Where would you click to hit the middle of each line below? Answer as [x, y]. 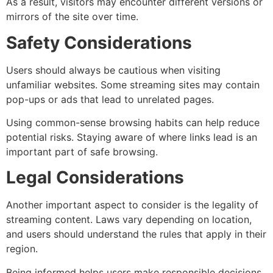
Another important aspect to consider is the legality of [132, 205]
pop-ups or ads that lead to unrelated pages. [110, 99]
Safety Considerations [99, 42]
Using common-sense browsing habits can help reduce [133, 123]
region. [22, 249]
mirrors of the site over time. [72, 17]
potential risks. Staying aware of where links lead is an [132, 137]
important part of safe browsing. [82, 152]
